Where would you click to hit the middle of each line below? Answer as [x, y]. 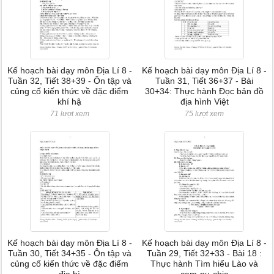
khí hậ [70, 102]
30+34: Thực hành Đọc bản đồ [205, 91]
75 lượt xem [205, 114]
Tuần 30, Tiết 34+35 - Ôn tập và [69, 253]
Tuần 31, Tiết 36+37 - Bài [205, 81]
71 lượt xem [69, 114]
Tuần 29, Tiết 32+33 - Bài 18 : [205, 253]
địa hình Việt [204, 102]
